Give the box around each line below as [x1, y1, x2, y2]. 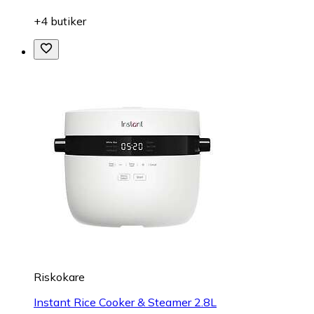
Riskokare [34, 269, 85, 284]
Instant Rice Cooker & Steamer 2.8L [34, 294, 217, 309]
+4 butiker [34, 13, 86, 28]
